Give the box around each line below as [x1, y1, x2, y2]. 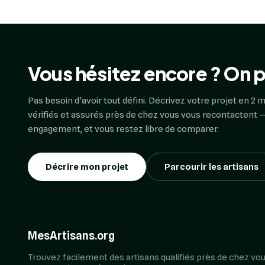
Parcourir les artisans [164, 161, 258, 173]
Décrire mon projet [46, 161, 128, 173]
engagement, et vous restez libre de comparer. [28, 124, 219, 135]
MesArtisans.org [28, 229, 115, 243]
